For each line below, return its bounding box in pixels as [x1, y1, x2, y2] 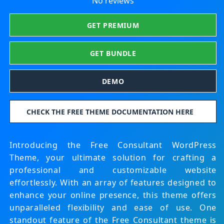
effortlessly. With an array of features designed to [9, 177, 216, 188]
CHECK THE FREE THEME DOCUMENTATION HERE [26, 106, 199, 116]
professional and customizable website [9, 164, 216, 176]
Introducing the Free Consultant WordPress [9, 139, 216, 151]
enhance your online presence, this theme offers [9, 189, 216, 201]
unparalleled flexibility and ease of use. [9, 202, 200, 213]
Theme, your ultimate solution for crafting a [9, 152, 216, 163]
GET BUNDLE [89, 48, 136, 58]
